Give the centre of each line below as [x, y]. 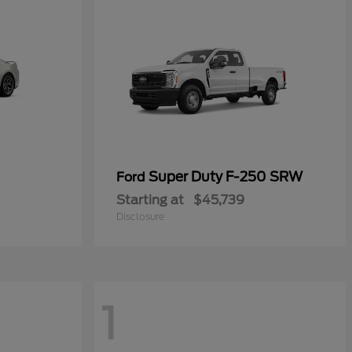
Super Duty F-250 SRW [225, 177]
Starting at [150, 200]
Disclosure [140, 217]
